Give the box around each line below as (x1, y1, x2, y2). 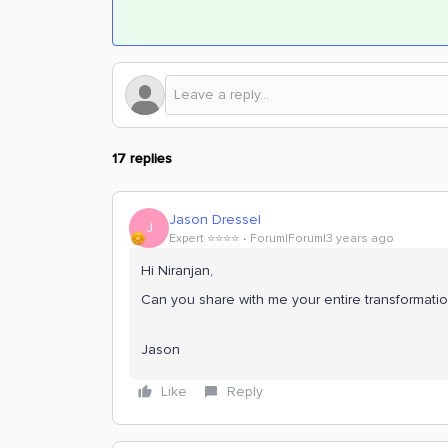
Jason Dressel (169, 210, 261, 228)
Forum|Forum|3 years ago (250, 230, 394, 246)
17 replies (112, 150, 172, 167)
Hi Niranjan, (141, 262, 213, 279)
